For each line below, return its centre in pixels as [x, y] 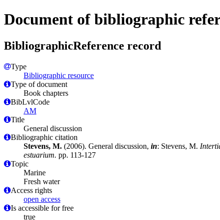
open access [42, 199]
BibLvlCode [30, 102]
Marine [35, 172]
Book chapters [46, 93]
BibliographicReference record [82, 45]
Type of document [39, 84]
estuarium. [40, 155]
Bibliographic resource [59, 75]
